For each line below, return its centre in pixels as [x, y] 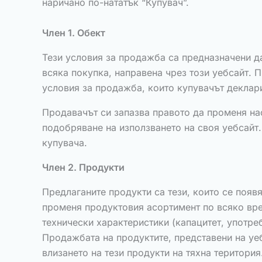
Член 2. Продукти [83, 167]
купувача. [65, 143]
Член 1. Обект [74, 33]
